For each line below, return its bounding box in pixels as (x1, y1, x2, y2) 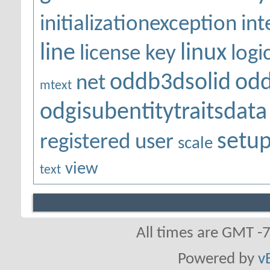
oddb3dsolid (110, 71, 231, 95)
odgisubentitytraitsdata (40, 101, 267, 125)
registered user (40, 132, 174, 154)
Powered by (177, 251, 258, 268)
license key (80, 43, 176, 65)
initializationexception (40, 14, 237, 36)
